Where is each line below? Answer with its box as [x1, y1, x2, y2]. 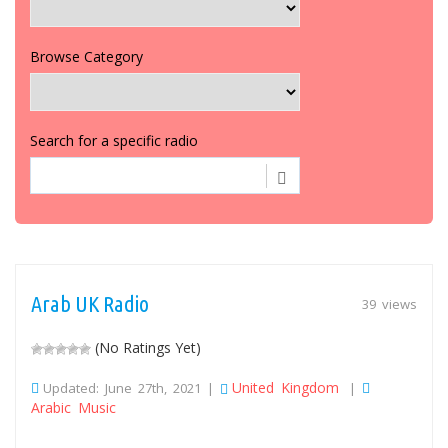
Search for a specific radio [30, 130, 198, 150]
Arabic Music [31, 397, 116, 417]
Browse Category [30, 46, 143, 66]
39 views [362, 294, 417, 313]
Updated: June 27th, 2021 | [43, 378, 220, 397]
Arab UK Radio [31, 290, 149, 316]
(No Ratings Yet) [91, 337, 201, 357]
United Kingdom [232, 377, 339, 397]
